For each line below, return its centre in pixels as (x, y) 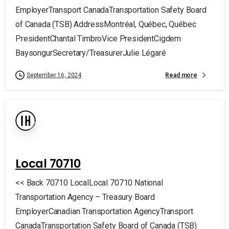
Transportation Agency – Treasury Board (85, 197)
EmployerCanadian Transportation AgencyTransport (104, 211)
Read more (181, 75)
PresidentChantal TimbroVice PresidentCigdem (98, 39)
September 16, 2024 (54, 75)
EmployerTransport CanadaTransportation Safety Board (111, 10)
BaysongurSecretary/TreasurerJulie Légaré (91, 53)
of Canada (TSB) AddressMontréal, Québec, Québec (106, 24)
